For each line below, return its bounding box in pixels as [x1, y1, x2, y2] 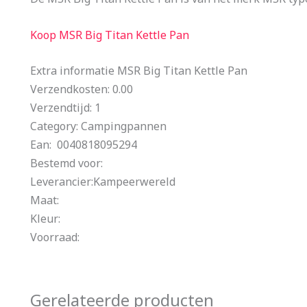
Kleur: [30, 211, 60, 227]
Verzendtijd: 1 [30, 100, 101, 116]
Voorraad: [30, 230, 79, 245]
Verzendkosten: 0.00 [30, 82, 133, 97]
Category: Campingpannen [30, 119, 167, 134]
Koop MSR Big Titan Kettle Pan [30, 27, 189, 42]
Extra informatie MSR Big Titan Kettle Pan [30, 63, 247, 79]
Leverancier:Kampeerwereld [30, 174, 175, 190]
